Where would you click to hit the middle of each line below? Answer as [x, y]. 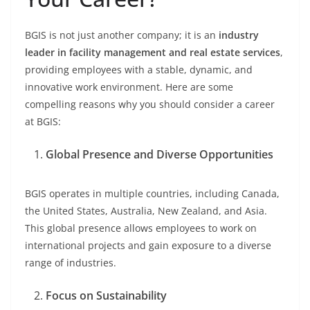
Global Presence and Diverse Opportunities [159, 155]
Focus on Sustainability [106, 296]
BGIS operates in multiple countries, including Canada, [152, 194]
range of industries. [71, 263]
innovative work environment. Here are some [129, 87]
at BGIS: [43, 122]
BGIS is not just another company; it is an [122, 35]
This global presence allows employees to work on [141, 228]
